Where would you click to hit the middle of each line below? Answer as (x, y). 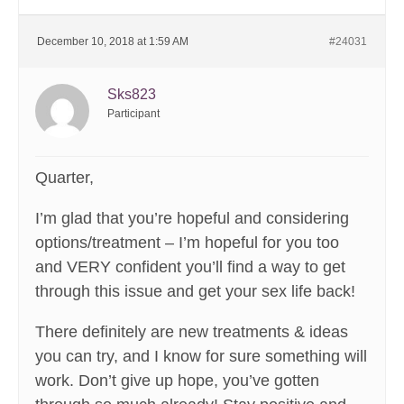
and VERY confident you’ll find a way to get (190, 267)
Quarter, (64, 178)
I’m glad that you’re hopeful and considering (192, 219)
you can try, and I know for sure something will (201, 357)
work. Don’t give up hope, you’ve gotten (177, 381)
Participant (133, 114)
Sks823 (132, 95)
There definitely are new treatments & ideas (192, 332)
